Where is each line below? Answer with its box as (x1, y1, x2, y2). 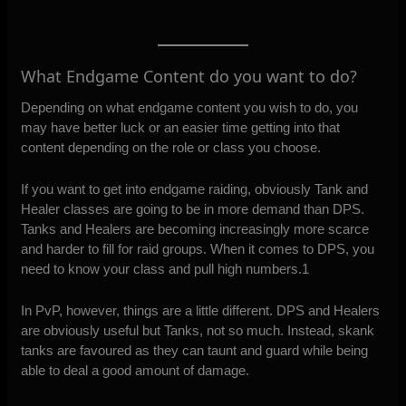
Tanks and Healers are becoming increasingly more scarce (21, 220, 370, 237)
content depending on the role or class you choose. (21, 139, 322, 155)
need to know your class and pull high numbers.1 (21, 260, 310, 276)
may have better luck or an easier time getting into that (21, 119, 341, 135)
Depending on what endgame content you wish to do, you (21, 99, 359, 115)
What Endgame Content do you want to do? (21, 64, 358, 87)
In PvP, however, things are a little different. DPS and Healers (21, 302, 381, 318)
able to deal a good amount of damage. (21, 362, 250, 378)
